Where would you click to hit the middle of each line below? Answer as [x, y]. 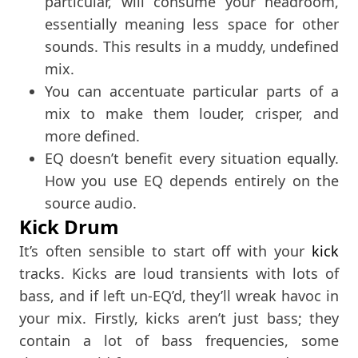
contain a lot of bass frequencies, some [179, 340]
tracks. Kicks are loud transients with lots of [179, 273]
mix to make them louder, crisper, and [192, 113]
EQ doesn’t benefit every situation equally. [192, 158]
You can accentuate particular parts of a [192, 91]
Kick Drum [69, 226]
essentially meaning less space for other [192, 24]
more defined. [92, 135]
